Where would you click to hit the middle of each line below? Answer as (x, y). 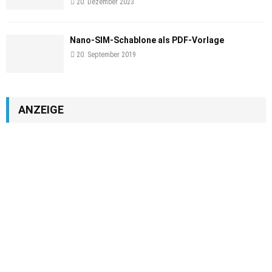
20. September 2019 (106, 54)
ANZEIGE (41, 109)
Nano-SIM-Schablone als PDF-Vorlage (147, 40)
